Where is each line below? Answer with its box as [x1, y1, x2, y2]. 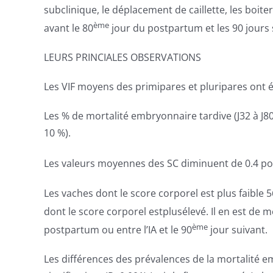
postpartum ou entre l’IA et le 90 [43, 223, 192, 237]
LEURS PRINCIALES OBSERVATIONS [43, 51, 201, 65]
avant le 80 [43, 21, 93, 35]
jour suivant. [207, 223, 268, 237]
